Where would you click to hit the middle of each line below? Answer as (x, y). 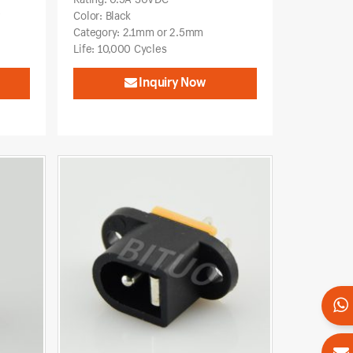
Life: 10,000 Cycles (120, 48)
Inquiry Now (171, 81)
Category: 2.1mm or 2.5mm (138, 32)
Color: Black (102, 15)
